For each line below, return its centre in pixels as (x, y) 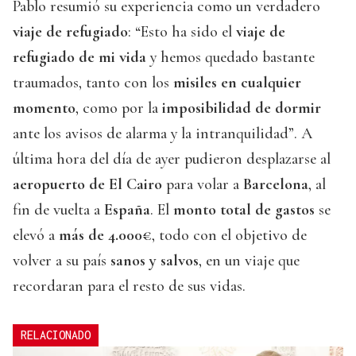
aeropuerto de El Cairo (87, 184)
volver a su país (62, 260)
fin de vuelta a (58, 209)
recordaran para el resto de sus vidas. (129, 286)
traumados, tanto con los (93, 82)
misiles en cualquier (237, 82)
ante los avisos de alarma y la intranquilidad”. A (163, 133)
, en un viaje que (249, 260)
